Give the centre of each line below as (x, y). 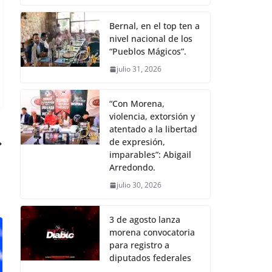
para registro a (139, 245)
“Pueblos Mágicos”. (148, 52)
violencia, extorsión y (152, 117)
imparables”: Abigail (150, 155)
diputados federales (150, 258)
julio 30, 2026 (139, 185)
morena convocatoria (152, 233)
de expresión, (137, 142)
